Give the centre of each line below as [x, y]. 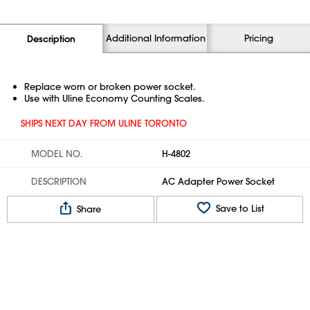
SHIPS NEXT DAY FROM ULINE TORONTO [104, 123]
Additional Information [155, 38]
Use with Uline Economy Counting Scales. [115, 98]
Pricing [258, 38]
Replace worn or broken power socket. [110, 86]
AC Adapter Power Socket [218, 181]
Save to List [238, 208]
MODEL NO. [57, 153]
